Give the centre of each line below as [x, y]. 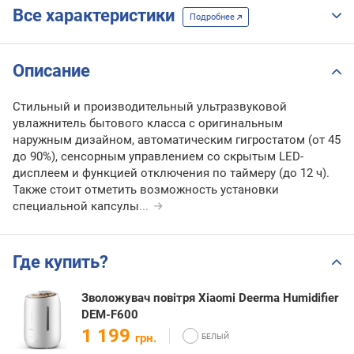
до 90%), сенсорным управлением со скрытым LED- [158, 157]
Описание [51, 71]
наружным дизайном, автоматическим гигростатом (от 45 [177, 140]
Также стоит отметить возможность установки [146, 190]
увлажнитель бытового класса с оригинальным [148, 124]
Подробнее [213, 17]
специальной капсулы [76, 207]
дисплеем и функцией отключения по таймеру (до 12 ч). [171, 173]
